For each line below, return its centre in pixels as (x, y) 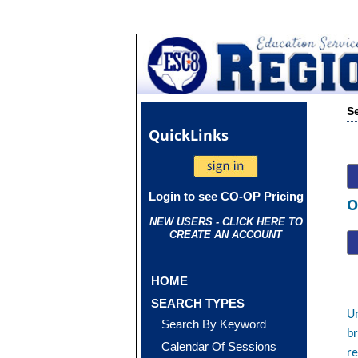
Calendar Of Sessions (219, 346)
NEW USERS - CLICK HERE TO (226, 222)
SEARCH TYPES (198, 303)
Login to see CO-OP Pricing (226, 196)
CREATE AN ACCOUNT (226, 235)
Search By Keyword (214, 324)
